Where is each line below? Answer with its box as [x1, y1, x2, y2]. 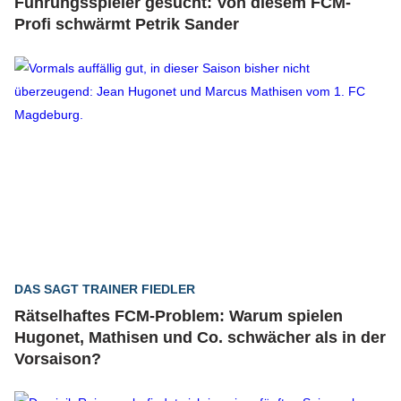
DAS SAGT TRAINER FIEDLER [14, 282, 195, 296]
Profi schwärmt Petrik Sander [14, 15, 239, 33]
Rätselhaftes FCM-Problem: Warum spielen [14, 307, 343, 325]
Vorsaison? [14, 350, 101, 368]
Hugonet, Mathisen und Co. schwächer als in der [14, 328, 386, 346]
